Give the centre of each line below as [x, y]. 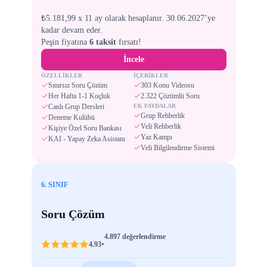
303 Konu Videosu [167, 85]
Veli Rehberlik [161, 126]
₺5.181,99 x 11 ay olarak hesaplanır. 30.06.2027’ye [128, 18]
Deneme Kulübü [71, 117]
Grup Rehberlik [163, 115]
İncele [133, 59]
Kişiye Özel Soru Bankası [85, 128]
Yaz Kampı [156, 137]
